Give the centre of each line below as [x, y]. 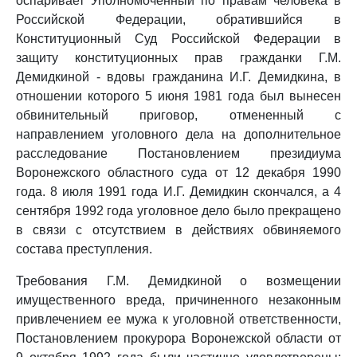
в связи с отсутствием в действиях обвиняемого [178, 230]
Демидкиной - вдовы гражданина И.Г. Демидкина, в [178, 77]
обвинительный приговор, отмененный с [178, 115]
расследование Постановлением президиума [178, 153]
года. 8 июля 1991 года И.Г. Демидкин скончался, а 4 [178, 192]
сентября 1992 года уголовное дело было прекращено [178, 211]
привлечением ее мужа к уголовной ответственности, [178, 319]
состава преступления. [84, 249]
